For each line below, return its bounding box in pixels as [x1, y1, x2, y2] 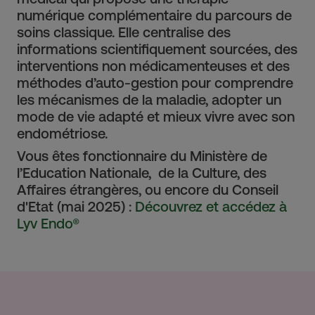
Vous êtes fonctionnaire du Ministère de [17, 147, 267, 164]
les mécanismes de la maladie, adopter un [17, 91, 281, 108]
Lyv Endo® [17, 214, 79, 231]
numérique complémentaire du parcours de [17, 6, 292, 23]
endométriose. [17, 124, 108, 141]
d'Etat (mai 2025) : [17, 198, 135, 214]
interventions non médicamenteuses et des [17, 57, 290, 74]
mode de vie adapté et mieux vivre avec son [17, 108, 295, 124]
